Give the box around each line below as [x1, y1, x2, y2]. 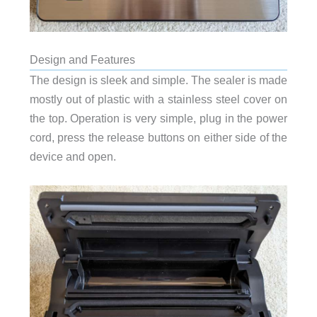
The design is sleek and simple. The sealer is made [29, 74, 288, 87]
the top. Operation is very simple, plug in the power [29, 112, 288, 125]
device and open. [29, 150, 116, 163]
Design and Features [29, 53, 135, 67]
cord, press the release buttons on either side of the [29, 131, 288, 144]
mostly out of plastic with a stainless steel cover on [29, 93, 288, 106]
